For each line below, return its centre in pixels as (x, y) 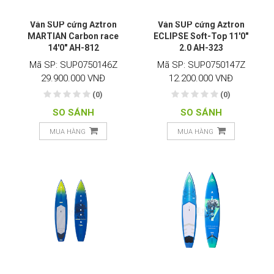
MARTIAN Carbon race (73, 36)
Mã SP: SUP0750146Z (73, 65)
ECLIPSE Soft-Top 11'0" (201, 36)
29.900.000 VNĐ (73, 78)
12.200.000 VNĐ (201, 78)
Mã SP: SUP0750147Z (201, 65)
